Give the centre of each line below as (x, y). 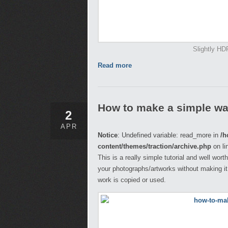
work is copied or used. (132, 180)
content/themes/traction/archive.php (154, 146)
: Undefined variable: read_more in (169, 135)
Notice (108, 135)
